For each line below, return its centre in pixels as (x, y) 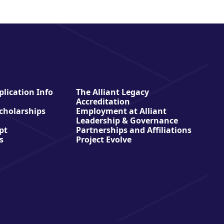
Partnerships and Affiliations (134, 130)
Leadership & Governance (127, 120)
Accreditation (103, 101)
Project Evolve (104, 139)
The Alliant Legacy (113, 92)
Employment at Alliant (121, 111)
